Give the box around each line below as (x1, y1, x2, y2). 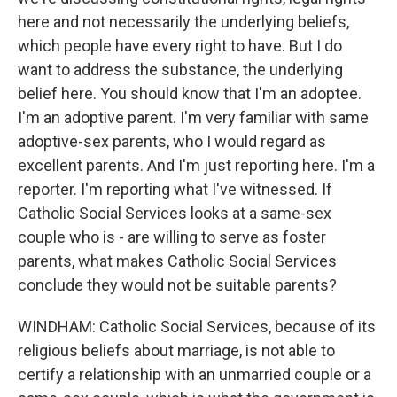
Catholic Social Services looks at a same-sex (18, 204, 331, 222)
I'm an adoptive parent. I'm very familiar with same (18, 108, 369, 127)
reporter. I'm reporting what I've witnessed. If (18, 180, 332, 198)
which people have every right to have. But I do (18, 36, 342, 55)
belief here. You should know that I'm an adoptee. (18, 84, 362, 103)
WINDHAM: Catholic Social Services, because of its (18, 317, 376, 336)
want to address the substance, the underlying (18, 60, 343, 79)
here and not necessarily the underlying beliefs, (18, 12, 349, 31)
